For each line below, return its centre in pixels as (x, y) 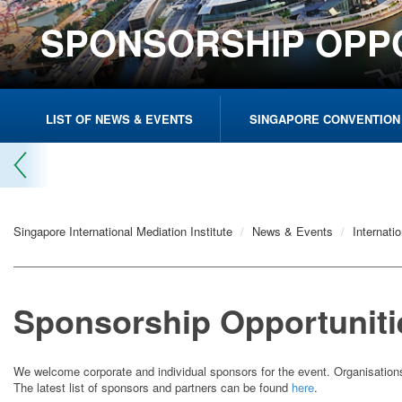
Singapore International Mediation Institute (123, 232)
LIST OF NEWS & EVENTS (119, 119)
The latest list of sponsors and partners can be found (153, 388)
